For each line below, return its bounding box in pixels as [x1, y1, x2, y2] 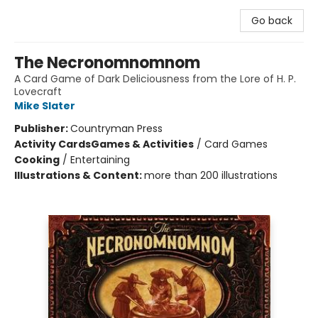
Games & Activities [91, 137, 194, 151]
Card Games [204, 137, 268, 151]
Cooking [14, 153, 60, 167]
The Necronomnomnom [14, 52, 200, 74]
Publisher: [14, 121, 70, 136]
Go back [251, 13, 292, 28]
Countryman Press [70, 121, 163, 136]
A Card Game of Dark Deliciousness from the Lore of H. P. [14, 72, 296, 86]
